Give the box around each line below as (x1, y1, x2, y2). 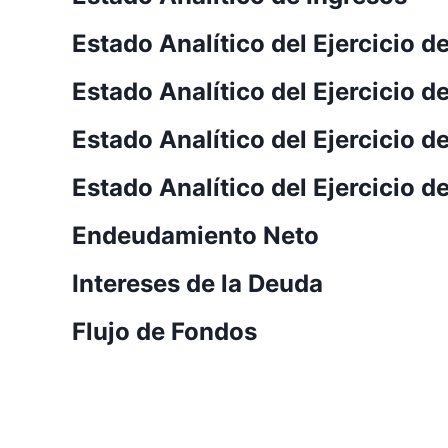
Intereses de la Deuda (72, 268, 323, 298)
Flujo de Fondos (72, 316, 257, 346)
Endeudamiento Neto (72, 220, 319, 250)
